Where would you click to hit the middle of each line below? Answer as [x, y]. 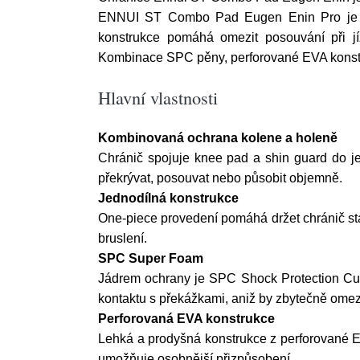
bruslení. [123, 238]
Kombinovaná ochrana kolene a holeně [218, 138]
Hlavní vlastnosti [158, 97]
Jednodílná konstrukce [168, 198]
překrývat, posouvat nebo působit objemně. [220, 178]
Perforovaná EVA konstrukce [186, 319]
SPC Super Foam [151, 258]
